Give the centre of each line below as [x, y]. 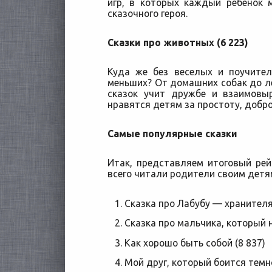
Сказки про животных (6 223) [178, 42]
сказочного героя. [148, 13]
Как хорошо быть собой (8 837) [195, 243]
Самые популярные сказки [172, 134]
